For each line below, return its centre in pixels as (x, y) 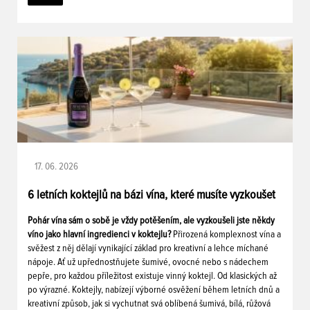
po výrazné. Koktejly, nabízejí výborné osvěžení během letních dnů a (154, 290)
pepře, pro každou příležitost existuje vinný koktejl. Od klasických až (152, 276)
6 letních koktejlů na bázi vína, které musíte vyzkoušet (152, 195)
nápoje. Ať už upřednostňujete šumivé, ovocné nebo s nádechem (148, 262)
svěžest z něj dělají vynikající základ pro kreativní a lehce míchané (148, 248)
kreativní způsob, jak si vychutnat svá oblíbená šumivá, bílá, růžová (149, 303)
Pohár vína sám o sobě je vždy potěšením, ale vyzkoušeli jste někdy (151, 220)
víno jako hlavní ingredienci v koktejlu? (100, 234)
